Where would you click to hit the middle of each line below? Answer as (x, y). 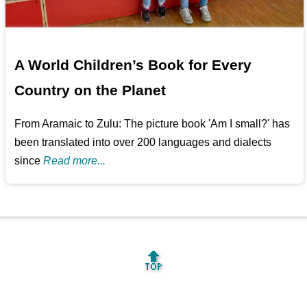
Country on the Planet (90, 90)
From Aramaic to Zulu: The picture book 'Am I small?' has (152, 123)
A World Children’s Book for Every (133, 64)
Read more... (75, 160)
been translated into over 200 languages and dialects (143, 142)
